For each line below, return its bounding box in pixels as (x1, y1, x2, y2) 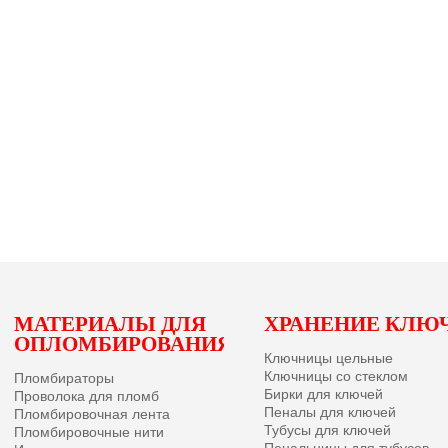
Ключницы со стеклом (264, 365, 408, 385)
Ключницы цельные (264, 347, 393, 367)
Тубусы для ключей (264, 419, 391, 439)
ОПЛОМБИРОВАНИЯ (14, 332, 232, 356)
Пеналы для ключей (264, 401, 396, 421)
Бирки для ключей (264, 383, 383, 403)
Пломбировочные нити (14, 421, 164, 441)
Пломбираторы (14, 367, 114, 387)
